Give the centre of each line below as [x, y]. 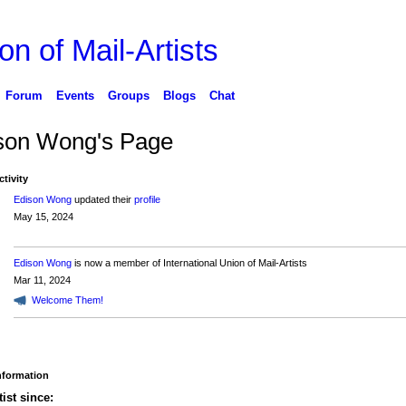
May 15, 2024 [43, 217]
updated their [102, 200]
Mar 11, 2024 [42, 280]
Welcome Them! [67, 300]
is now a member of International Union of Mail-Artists [189, 263]
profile [147, 200]
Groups [128, 95]
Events [75, 95]
